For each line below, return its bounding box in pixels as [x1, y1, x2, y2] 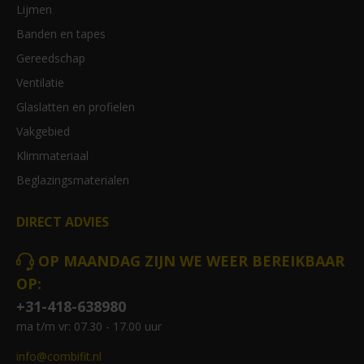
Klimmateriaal [16, 148, 89, 163]
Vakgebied [16, 123, 70, 139]
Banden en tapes [16, 26, 106, 41]
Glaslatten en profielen [16, 99, 135, 115]
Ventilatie [16, 75, 64, 90]
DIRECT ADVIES [16, 213, 109, 231]
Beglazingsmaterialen [16, 172, 129, 188]
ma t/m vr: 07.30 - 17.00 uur [16, 318, 162, 334]
